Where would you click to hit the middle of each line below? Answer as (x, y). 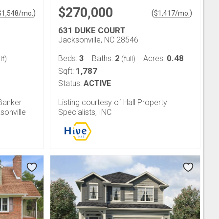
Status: (70, 83)
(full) (128, 59)
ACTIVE (97, 83)
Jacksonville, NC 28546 (98, 40)
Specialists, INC (85, 112)
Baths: (103, 58)
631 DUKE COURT (92, 30)
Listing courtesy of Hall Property (113, 102)
